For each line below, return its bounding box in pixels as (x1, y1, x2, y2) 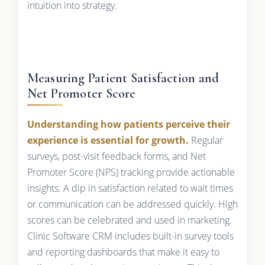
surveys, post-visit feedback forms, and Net (27, 149, 206, 163)
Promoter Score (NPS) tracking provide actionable (27, 165, 235, 179)
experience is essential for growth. (27, 133, 189, 147)
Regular (188, 133, 223, 147)
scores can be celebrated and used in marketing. (27, 213, 232, 227)
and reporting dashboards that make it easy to (27, 245, 219, 258)
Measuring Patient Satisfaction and (27, 70, 219, 86)
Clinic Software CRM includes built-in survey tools (27, 229, 234, 243)
